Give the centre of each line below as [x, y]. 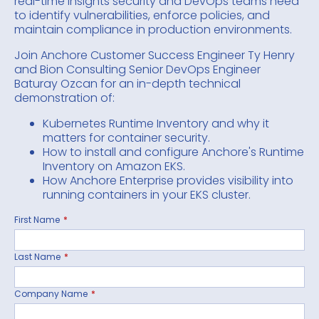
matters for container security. [126, 138]
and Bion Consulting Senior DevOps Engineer [137, 69]
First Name [37, 220]
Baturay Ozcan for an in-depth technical [127, 84]
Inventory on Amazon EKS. [114, 166]
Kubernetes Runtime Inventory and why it [156, 124]
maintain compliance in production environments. [153, 30]
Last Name [37, 257]
